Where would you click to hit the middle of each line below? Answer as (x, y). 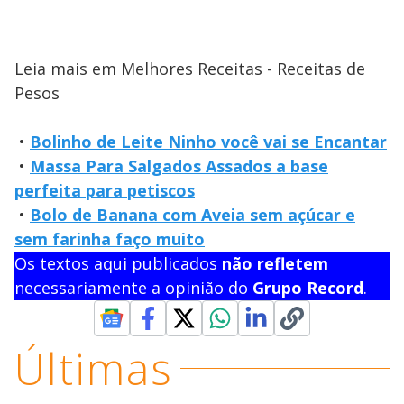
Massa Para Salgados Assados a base (179, 165)
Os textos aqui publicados (118, 263)
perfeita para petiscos (105, 190)
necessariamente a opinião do (133, 287)
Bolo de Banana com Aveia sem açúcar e (193, 214)
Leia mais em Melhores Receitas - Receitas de (190, 68)
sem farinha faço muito (110, 239)
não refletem (275, 263)
